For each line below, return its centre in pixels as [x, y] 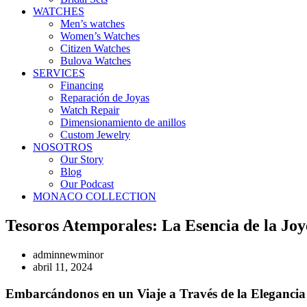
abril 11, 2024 [63, 267]
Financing [82, 85]
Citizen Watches [95, 48]
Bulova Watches [96, 61]
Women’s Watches [100, 36]
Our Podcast [87, 184]
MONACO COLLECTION [95, 196]
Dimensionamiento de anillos [123, 122]
